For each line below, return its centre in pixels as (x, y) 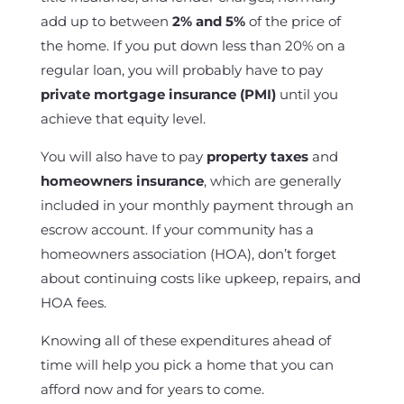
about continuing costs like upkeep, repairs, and (200, 278)
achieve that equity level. (123, 119)
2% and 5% (208, 21)
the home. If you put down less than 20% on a (193, 46)
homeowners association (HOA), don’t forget (188, 254)
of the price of (293, 21)
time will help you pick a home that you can (187, 365)
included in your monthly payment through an (197, 205)
